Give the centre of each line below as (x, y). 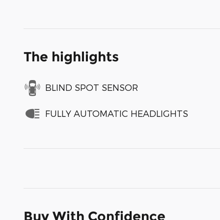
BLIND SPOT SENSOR (92, 87)
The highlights (71, 56)
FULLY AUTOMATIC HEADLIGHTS (117, 113)
